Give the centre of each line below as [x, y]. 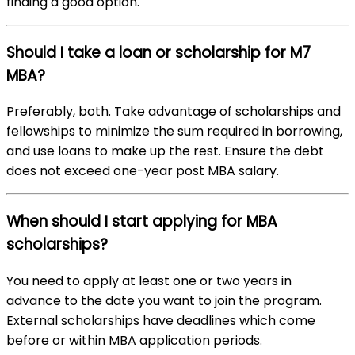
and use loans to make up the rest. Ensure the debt [165, 151]
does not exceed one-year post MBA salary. [143, 171]
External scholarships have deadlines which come [161, 320]
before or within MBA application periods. [134, 340]
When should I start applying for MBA [142, 221]
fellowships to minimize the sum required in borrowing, [174, 132]
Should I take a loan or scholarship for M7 [158, 52]
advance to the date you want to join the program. [164, 300]
